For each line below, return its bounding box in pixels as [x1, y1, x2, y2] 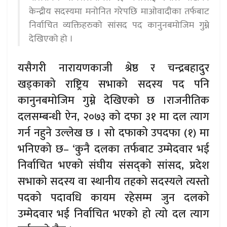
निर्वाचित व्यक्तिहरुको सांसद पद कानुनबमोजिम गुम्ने [29, 17, 209, 33]
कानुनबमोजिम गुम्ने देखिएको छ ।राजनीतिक [18, 92, 209, 110]
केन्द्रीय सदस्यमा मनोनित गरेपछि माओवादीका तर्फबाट [29, 4, 209, 19]
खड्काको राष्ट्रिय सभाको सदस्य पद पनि [18, 75, 209, 94]
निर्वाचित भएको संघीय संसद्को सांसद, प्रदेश [18, 157, 209, 175]
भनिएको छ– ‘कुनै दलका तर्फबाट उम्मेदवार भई [18, 140, 209, 159]
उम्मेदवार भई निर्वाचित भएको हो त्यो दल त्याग [18, 205, 209, 223]
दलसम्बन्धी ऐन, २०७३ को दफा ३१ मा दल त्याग [18, 108, 209, 126]
